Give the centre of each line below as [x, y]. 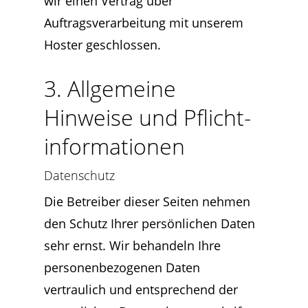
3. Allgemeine [110, 88]
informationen [114, 146]
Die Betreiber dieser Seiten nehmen [147, 201]
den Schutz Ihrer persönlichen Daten [150, 223]
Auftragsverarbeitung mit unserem [144, 23]
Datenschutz [79, 175]
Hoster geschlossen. [102, 45]
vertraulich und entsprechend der [141, 289]
